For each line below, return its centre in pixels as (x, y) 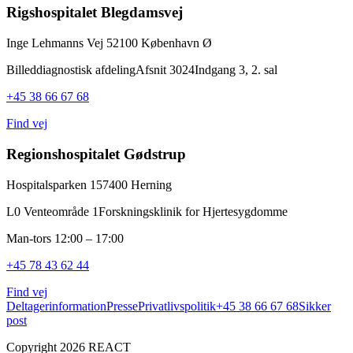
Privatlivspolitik (177, 306)
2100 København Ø (162, 43)
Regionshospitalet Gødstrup (96, 154)
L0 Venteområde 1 (52, 211)
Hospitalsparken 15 (54, 184)
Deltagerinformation (56, 306)
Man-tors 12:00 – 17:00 (65, 238)
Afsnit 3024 (165, 70)
